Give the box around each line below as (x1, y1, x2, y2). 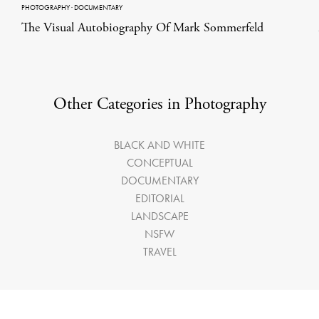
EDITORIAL (135, 190, 184, 206)
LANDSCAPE (130, 208, 189, 224)
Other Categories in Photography (53, 93, 266, 115)
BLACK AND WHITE (114, 137, 205, 152)
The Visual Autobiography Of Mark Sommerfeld (21, 19, 263, 36)
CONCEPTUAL (126, 155, 193, 170)
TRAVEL (142, 244, 177, 259)
